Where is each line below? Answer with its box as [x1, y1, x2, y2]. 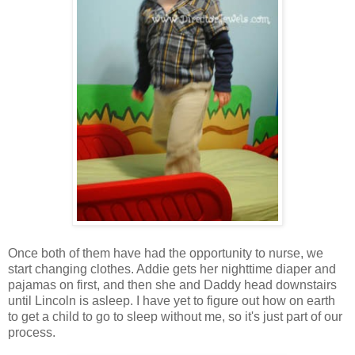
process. [8, 325, 55, 339]
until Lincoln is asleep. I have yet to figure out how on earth [8, 293, 335, 307]
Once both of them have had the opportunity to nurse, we [8, 246, 323, 260]
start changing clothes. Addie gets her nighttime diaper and [8, 261, 336, 276]
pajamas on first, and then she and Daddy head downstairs [8, 277, 337, 292]
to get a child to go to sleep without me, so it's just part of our [8, 309, 342, 323]
